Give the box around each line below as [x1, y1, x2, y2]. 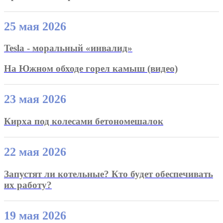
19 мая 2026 [4, 209, 66, 222]
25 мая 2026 [4, 19, 66, 33]
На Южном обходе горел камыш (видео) [4, 63, 178, 74]
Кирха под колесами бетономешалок [4, 115, 163, 126]
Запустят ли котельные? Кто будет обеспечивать [4, 168, 213, 179]
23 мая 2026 [4, 93, 66, 106]
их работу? [4, 179, 52, 190]
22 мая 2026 [4, 145, 66, 158]
